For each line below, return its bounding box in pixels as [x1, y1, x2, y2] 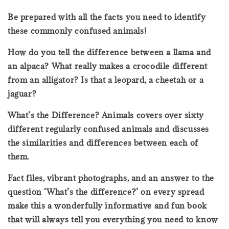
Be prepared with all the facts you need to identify [8, 11, 206, 22]
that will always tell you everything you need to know [8, 214, 218, 224]
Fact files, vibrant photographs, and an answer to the [8, 172, 214, 183]
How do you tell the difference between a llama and [8, 47, 212, 57]
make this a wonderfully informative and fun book [8, 200, 207, 211]
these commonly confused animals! [8, 25, 147, 36]
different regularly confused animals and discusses [8, 123, 210, 134]
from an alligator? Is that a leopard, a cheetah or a [8, 74, 204, 85]
